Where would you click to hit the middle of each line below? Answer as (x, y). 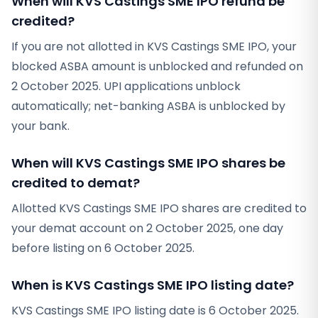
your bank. (40, 126)
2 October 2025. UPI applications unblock (126, 86)
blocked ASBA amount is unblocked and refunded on (157, 66)
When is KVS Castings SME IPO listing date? (153, 285)
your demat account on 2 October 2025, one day (147, 228)
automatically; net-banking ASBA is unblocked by (148, 106)
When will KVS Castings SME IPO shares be (148, 163)
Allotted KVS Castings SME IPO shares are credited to (159, 208)
